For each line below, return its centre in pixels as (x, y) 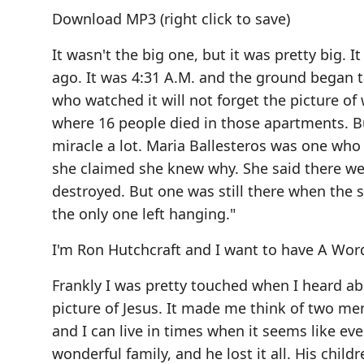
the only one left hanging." (144, 213)
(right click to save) (223, 18)
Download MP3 (104, 18)
